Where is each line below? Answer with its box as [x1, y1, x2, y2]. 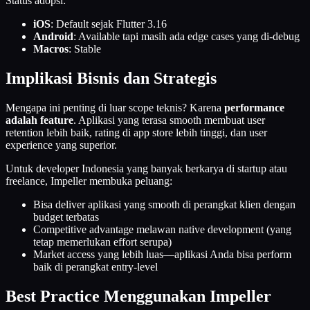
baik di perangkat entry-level [33, 261, 158, 273]
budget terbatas [33, 211, 99, 224]
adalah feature [6, 114, 73, 127]
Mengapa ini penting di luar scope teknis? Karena [6, 102, 224, 114]
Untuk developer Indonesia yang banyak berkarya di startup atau [6, 163, 287, 175]
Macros [33, 43, 69, 55]
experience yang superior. [6, 139, 117, 152]
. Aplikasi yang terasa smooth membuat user [73, 114, 265, 127]
